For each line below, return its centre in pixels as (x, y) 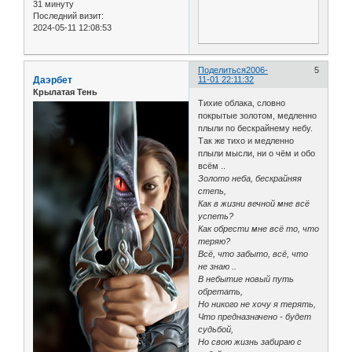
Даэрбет (53, 81)
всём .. (212, 165)
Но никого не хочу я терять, (257, 304)
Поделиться (222, 70)
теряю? (214, 241)
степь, (213, 191)
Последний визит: (68, 16)
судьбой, (216, 329)
